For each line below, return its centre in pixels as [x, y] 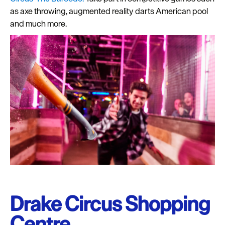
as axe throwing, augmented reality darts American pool [109, 11]
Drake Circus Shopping [110, 204]
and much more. [38, 23]
